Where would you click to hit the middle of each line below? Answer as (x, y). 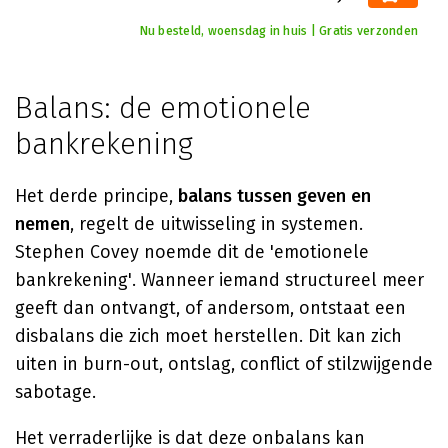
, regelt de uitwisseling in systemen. (216, 224)
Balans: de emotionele (163, 108)
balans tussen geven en (274, 196)
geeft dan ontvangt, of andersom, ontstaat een (210, 308)
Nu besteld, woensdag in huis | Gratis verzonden (278, 31)
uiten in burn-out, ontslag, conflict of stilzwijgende (224, 364)
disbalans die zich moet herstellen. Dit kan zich (208, 336)
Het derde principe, (96, 196)
